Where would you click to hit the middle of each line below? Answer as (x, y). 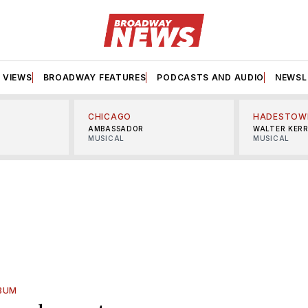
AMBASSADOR (116, 128)
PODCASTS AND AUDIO (211, 77)
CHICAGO (110, 116)
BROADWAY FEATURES (95, 77)
